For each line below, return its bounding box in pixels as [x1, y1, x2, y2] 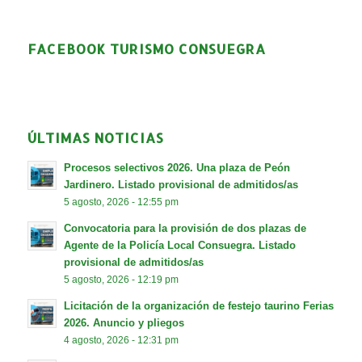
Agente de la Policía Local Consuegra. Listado [63, 239, 296, 252]
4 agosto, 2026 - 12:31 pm [63, 335, 179, 346]
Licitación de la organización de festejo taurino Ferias [63, 300, 334, 313]
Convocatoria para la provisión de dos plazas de [63, 222, 306, 235]
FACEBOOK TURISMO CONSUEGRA [27, 40, 266, 58]
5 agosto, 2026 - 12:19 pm [63, 274, 179, 285]
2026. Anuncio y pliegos [63, 317, 184, 330]
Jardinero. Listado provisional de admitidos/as [63, 179, 298, 192]
